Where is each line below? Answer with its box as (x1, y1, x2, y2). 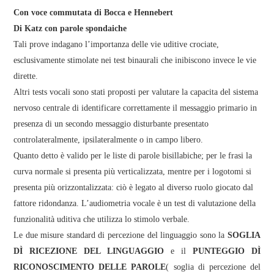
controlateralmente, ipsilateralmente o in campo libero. (13, 135, 204, 144)
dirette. (13, 71, 39, 81)
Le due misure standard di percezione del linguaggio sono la (13, 230, 228, 240)
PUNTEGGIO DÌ (192, 246, 261, 256)
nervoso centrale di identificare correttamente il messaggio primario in (13, 103, 257, 113)
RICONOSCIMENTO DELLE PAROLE (13, 262, 166, 272)
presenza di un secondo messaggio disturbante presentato (13, 119, 209, 128)
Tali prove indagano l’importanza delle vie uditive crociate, (13, 39, 220, 49)
